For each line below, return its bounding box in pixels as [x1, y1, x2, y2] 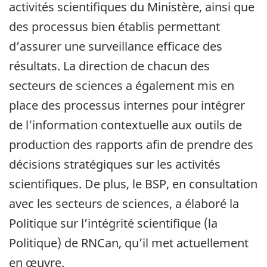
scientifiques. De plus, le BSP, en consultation [9, 176, 257, 193]
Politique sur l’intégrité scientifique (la [9, 215, 218, 232]
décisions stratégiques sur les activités [9, 156, 221, 173]
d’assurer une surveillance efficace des [9, 38, 222, 55]
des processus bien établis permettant [9, 18, 220, 35]
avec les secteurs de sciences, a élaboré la [9, 195, 239, 212]
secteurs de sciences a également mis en [9, 77, 234, 94]
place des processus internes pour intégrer [9, 97, 245, 114]
